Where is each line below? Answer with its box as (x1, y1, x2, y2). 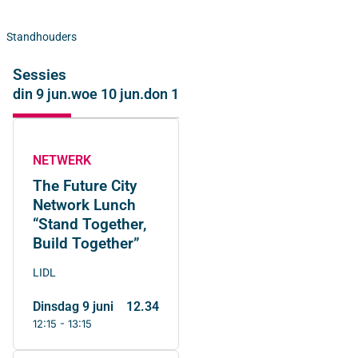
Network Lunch (33, 195, 136, 214)
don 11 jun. (144, 85, 214, 102)
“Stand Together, (33, 214, 146, 233)
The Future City (33, 176, 137, 195)
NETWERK (33, 152, 91, 168)
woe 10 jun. (71, 85, 144, 102)
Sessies (13, 65, 66, 84)
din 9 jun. (13, 85, 71, 102)
